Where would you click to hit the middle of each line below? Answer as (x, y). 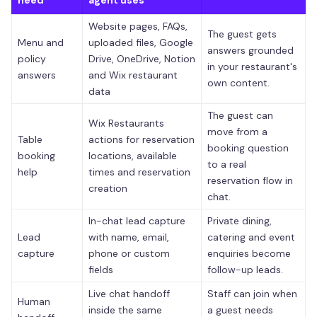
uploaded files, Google (141, 42)
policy (32, 58)
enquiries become (249, 253)
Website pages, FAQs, (138, 26)
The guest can (240, 115)
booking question (248, 148)
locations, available (133, 155)
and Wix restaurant (133, 75)
